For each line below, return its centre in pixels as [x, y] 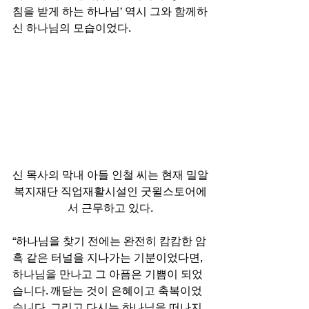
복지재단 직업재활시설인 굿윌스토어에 [110, 192]
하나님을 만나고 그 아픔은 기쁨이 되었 [108, 275]
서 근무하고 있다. [110, 208]
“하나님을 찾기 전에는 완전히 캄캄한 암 [109, 241]
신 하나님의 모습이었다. [73, 28]
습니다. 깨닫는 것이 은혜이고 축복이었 [107, 291]
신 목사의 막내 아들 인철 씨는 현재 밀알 [110, 175]
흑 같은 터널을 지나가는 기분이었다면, [109, 258]
